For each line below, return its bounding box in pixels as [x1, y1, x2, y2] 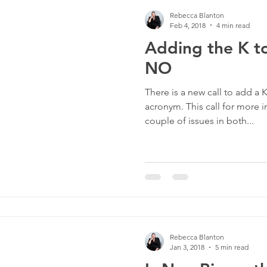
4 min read [216, 20, 250, 30]
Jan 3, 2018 [170, 243, 204, 252]
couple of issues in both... [145, 114, 254, 126]
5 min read [215, 243, 249, 252]
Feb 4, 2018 [170, 20, 206, 30]
